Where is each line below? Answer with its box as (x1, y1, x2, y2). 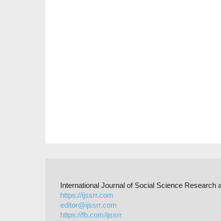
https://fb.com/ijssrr (60, 210, 122, 219)
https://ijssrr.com (60, 190, 113, 199)
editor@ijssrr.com (60, 200, 117, 209)
